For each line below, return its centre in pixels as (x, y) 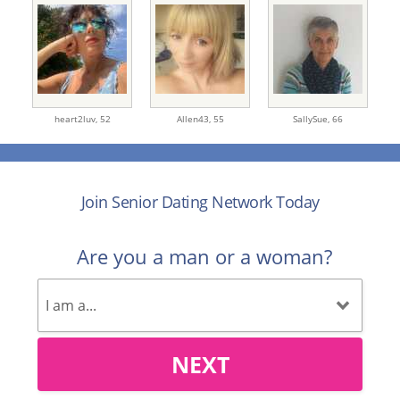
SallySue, (312, 119)
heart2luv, (77, 119)
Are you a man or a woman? (204, 257)
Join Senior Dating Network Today (200, 202)
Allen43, (195, 119)
